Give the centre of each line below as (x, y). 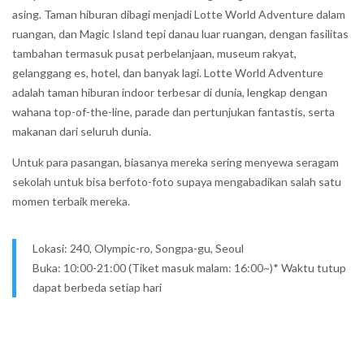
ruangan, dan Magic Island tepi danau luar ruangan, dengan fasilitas (180, 34)
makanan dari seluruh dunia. (82, 131)
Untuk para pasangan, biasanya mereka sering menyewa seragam (175, 162)
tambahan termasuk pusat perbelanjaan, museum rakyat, (154, 53)
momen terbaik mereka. (71, 201)
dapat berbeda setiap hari (97, 287)
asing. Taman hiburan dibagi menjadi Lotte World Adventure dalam (179, 14)
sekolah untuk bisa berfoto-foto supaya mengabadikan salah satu (177, 182)
